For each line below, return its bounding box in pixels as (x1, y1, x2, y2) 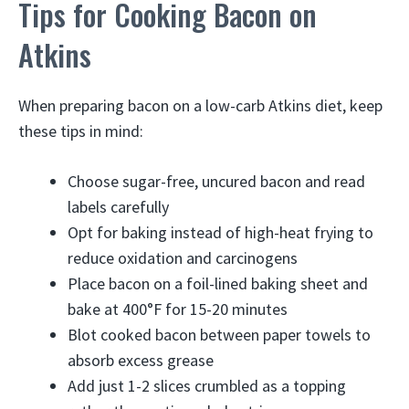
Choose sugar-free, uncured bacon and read (68, 171, 365, 192)
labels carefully (68, 196, 169, 217)
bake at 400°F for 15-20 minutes (68, 299, 288, 320)
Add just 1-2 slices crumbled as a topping (68, 375, 346, 396)
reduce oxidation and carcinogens (68, 247, 298, 268)
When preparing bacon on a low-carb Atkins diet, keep (18, 95, 383, 116)
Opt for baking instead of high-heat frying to (68, 222, 373, 243)
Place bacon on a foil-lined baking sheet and (68, 273, 368, 294)
